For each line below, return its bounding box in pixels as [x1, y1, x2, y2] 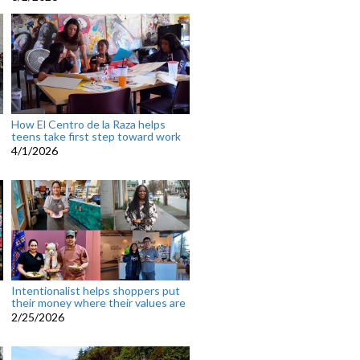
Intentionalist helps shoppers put [10, 284, 180, 298]
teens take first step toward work [10, 129, 181, 144]
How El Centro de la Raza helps [10, 117, 166, 132]
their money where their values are [10, 296, 186, 310]
